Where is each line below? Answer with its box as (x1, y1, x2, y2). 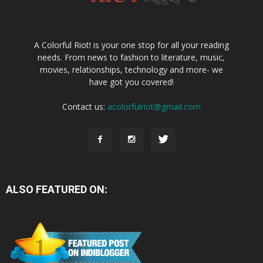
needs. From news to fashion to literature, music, (38, 51, 225, 63)
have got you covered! (89, 76, 174, 87)
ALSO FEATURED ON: (6, 183, 107, 195)
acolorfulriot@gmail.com (107, 100, 201, 112)
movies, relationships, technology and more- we (39, 63, 223, 75)
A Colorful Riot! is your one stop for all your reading (33, 39, 229, 50)
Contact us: (62, 100, 107, 112)
